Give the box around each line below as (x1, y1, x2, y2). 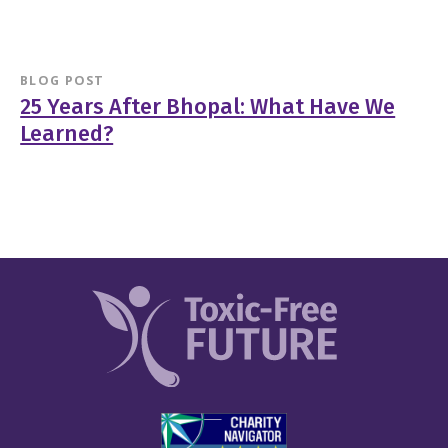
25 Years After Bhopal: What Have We (20, 93, 396, 120)
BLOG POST (20, 71, 105, 89)
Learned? (20, 120, 114, 147)
